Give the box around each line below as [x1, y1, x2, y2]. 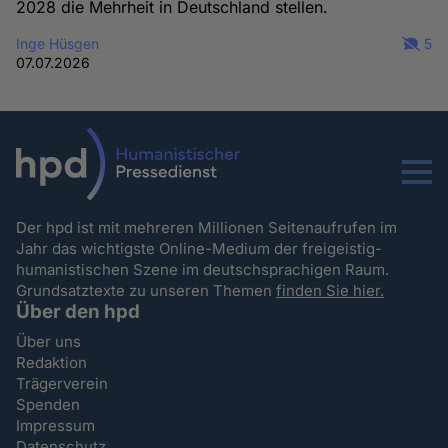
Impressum [16, 415, 96, 435]
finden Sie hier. [276, 280, 385, 300]
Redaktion [16, 352, 88, 372]
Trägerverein [16, 373, 109, 393]
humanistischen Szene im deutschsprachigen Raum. [16, 259, 394, 279]
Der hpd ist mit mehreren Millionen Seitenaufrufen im [16, 217, 398, 237]
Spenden [16, 394, 81, 414]
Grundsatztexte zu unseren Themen [16, 280, 277, 300]
